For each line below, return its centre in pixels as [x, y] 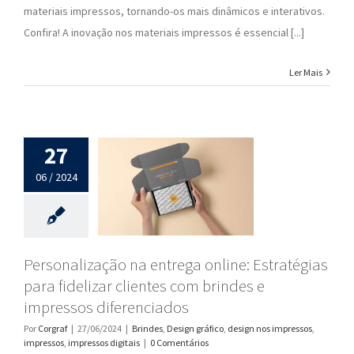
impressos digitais [104, 342]
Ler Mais [306, 72]
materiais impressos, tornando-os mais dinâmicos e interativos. [174, 11]
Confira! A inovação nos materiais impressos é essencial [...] [164, 32]
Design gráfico [195, 328]
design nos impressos [270, 328]
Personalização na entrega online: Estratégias [176, 264]
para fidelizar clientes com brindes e [144, 285]
